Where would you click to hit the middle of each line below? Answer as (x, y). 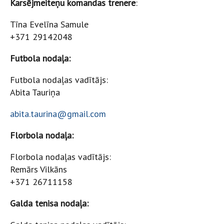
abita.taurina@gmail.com (58, 114)
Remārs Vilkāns (38, 169)
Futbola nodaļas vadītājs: (59, 80)
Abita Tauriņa (35, 92)
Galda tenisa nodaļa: (49, 203)
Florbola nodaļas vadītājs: (60, 157)
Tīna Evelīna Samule (49, 24)
